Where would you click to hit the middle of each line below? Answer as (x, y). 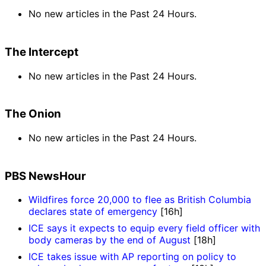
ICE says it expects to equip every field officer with (144, 228)
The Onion (33, 114)
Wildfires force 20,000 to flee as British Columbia (140, 200)
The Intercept (42, 52)
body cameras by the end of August (110, 240)
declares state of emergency (93, 212)
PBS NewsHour (45, 176)
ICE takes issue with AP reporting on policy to (132, 257)
